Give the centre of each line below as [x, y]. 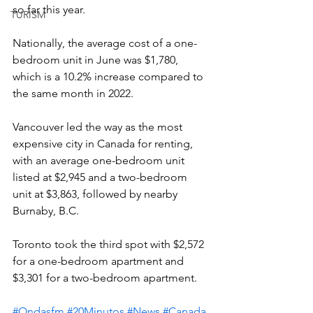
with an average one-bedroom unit [100, 160]
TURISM [28, 15]
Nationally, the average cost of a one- [105, 43]
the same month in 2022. [73, 93]
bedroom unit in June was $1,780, [97, 59]
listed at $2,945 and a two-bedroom [101, 177]
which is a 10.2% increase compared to [109, 76]
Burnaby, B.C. [46, 210]
